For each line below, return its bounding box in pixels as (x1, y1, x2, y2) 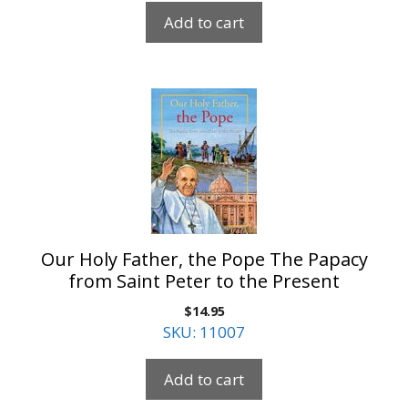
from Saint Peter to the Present (68, 268, 340, 293)
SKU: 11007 (163, 321, 245, 342)
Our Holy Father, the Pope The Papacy (40, 246, 368, 271)
